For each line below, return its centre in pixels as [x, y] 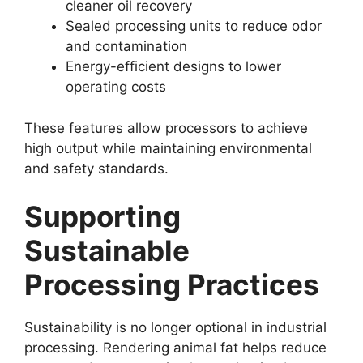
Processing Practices [172, 284]
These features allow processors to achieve [166, 128]
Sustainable [107, 250]
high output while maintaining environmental [168, 148]
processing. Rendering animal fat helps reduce [175, 348]
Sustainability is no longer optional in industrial [175, 327]
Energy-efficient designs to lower [173, 66]
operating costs [116, 87]
